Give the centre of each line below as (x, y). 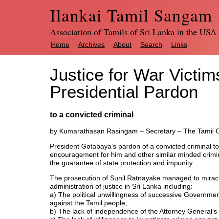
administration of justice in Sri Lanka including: (121, 186)
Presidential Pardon (124, 92)
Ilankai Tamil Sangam (131, 15)
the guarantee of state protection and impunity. (122, 163)
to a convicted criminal (92, 114)
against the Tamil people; (88, 203)
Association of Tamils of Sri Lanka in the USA (133, 32)
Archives (91, 44)
